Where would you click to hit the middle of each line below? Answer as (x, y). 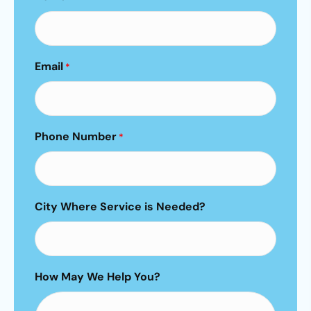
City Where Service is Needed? (120, 206)
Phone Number (76, 136)
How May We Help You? (98, 276)
